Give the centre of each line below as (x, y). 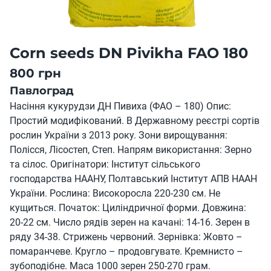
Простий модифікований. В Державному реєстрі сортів (135, 121)
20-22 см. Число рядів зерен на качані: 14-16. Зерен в (130, 222)
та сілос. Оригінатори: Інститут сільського (105, 164)
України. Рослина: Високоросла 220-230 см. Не (115, 193)
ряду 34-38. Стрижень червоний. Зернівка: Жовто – (126, 237)
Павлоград (42, 91)
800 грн (35, 73)
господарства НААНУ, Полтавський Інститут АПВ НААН (133, 179)
